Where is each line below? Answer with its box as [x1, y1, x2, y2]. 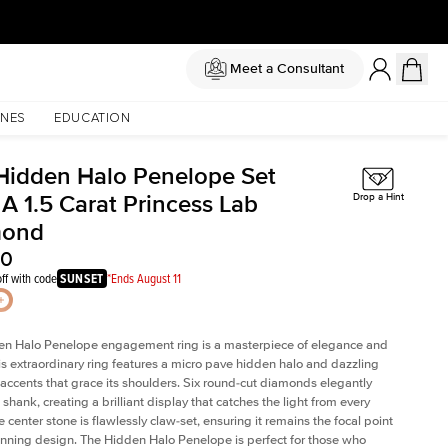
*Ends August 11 [106, 269, 181, 287]
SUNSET [60, 269, 104, 288]
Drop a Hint [352, 191, 404, 204]
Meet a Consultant [229, 60, 344, 77]
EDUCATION [53, 112, 131, 125]
